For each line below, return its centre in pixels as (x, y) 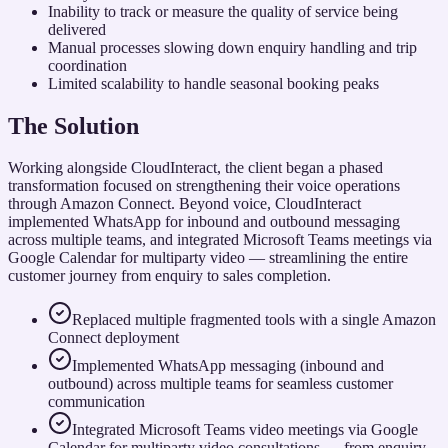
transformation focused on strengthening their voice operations (204, 186)
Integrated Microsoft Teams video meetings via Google (245, 430)
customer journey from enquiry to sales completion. (169, 276)
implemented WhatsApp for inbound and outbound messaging (204, 222)
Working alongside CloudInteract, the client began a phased (195, 168)
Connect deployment (113, 338)
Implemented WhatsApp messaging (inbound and (228, 366)
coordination (87, 65)
